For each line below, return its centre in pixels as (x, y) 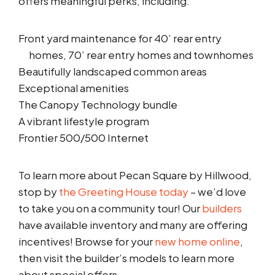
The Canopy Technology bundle (98, 105)
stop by (39, 192)
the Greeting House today (124, 192)
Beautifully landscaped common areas (113, 72)
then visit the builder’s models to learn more (126, 258)
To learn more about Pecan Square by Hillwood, (135, 175)
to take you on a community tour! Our (110, 208)
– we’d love (217, 192)
